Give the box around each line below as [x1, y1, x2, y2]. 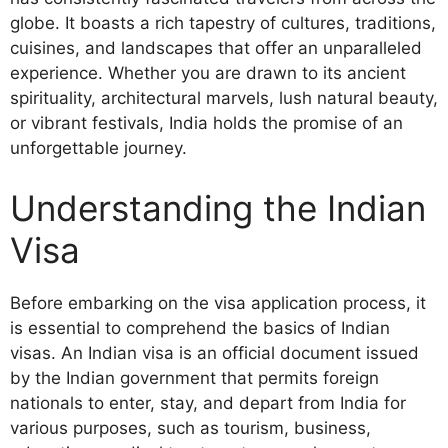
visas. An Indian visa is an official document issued [10, 342, 419, 363]
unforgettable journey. [10, 138, 187, 158]
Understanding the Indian [10, 186, 426, 229]
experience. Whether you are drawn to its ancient [10, 63, 406, 83]
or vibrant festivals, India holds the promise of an [10, 113, 403, 133]
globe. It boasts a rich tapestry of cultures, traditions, [10, 13, 436, 33]
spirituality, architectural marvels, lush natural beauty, [10, 88, 438, 108]
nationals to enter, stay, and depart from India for [10, 392, 406, 413]
